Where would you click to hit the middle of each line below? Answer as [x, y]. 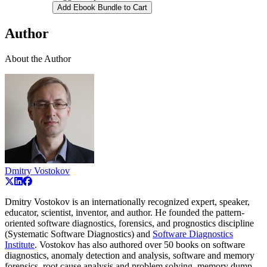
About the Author [38, 59]
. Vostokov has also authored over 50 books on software [140, 245]
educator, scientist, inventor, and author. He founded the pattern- [125, 213]
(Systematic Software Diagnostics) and [79, 234]
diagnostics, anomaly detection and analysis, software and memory [130, 256]
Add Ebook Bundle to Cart [102, 8]
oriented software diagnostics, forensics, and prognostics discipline [129, 223]
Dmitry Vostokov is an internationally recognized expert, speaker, [127, 202]
